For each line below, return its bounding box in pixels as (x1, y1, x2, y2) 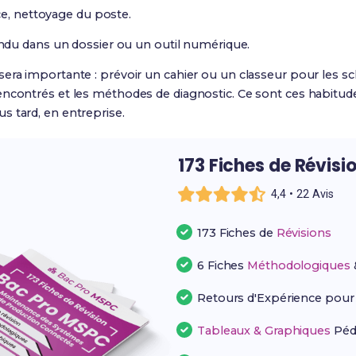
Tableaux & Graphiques (197, 323, 331, 338)
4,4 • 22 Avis (271, 187, 335, 201)
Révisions (276, 226, 331, 240)
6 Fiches (197, 258, 248, 273)
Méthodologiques (247, 258, 350, 273)
